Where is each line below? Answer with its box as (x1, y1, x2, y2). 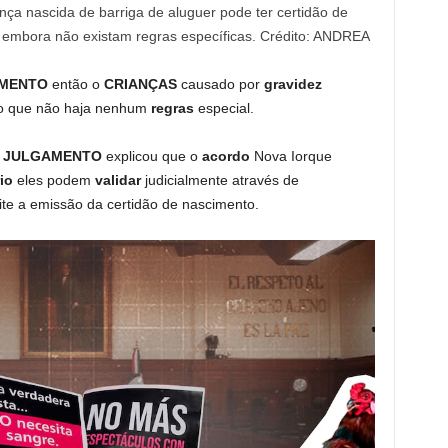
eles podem (16, 172, 95, 189)
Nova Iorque (253, 148, 332, 165)
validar (94, 172, 145, 189)
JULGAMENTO (2, 148, 106, 165)
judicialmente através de (144, 172, 299, 189)
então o (51, 76, 104, 93)
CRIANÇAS (103, 76, 181, 93)
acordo (201, 148, 254, 165)
